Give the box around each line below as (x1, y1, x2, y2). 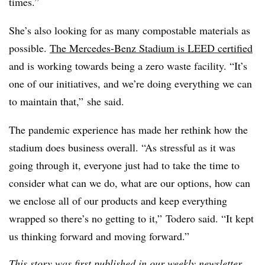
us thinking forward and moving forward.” (9, 229, 189, 244)
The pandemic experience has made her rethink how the (9, 122, 248, 137)
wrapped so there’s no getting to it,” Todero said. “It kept (9, 211, 254, 226)
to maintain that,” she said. (9, 94, 124, 109)
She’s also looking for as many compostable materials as (9, 23, 250, 38)
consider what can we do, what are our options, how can (9, 176, 250, 190)
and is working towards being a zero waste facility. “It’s (9, 59, 247, 73)
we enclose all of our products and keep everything (9, 193, 227, 208)
